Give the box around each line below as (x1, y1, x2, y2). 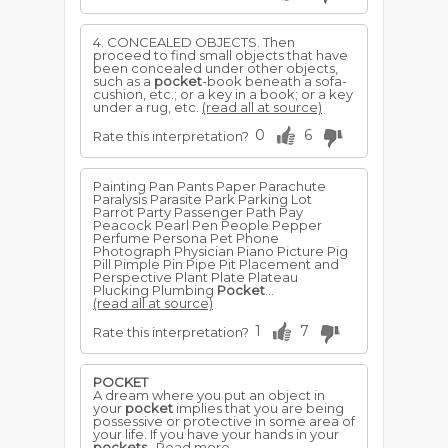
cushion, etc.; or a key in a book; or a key (93, 86, 353, 102)
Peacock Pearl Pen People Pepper (93, 217, 322, 233)
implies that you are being (173, 400, 344, 416)
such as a (93, 73, 154, 89)
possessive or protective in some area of (93, 413, 355, 429)
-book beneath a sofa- (202, 73, 347, 89)
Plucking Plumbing (93, 282, 217, 298)
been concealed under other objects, (93, 60, 338, 76)
